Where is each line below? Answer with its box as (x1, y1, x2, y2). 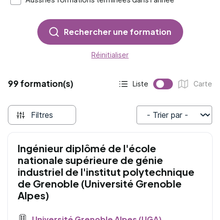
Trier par (137, 115, 168, 125)
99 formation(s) (8, 78, 73, 89)
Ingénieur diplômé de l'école (18, 142, 156, 154)
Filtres (31, 110, 53, 120)
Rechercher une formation (63, 27, 171, 37)
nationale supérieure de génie (18, 154, 163, 166)
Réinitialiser (91, 51, 129, 59)
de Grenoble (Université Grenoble (18, 177, 182, 190)
